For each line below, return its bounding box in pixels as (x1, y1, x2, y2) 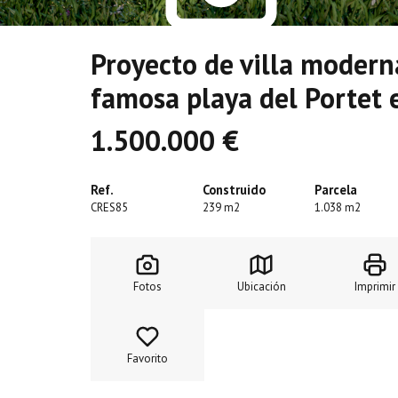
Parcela (314, 181, 357, 199)
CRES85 (91, 200, 128, 216)
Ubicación (236, 279, 286, 295)
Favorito (127, 351, 168, 367)
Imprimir (354, 279, 395, 295)
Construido (203, 181, 266, 199)
